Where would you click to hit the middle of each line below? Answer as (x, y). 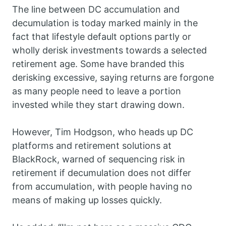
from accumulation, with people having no (102, 187)
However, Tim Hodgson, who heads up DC (103, 132)
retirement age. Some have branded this (98, 64)
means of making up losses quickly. (88, 200)
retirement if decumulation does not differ (102, 173)
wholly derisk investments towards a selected (109, 50)
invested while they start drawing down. (98, 105)
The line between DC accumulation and (96, 10)
